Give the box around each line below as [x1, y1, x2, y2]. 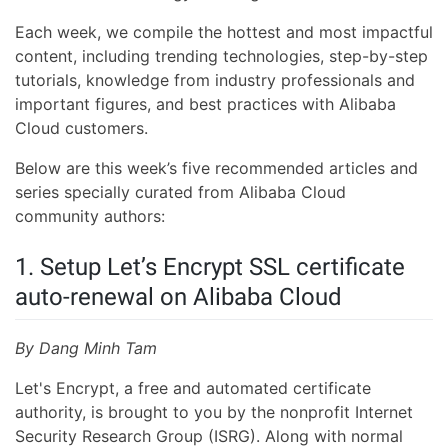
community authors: [15, 206, 165, 226]
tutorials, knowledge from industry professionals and [15, 70, 415, 90]
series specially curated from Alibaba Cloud [15, 182, 346, 202]
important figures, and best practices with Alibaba [15, 94, 396, 114]
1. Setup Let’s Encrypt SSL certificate [15, 253, 405, 281]
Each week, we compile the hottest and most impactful [15, 22, 433, 42]
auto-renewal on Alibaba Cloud [15, 283, 342, 311]
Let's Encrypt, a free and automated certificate [15, 378, 371, 399]
